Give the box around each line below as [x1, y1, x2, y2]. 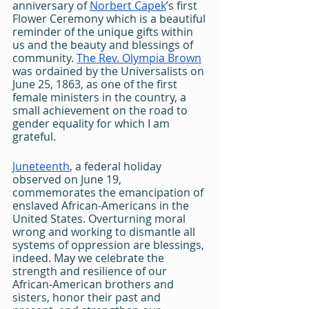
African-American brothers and [12, 277, 177, 292]
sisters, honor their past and [12, 290, 163, 305]
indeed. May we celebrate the [12, 250, 167, 266]
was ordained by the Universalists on [12, 63, 207, 79]
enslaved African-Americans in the [12, 198, 192, 213]
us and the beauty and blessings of [12, 37, 196, 52]
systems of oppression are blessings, [12, 237, 207, 252]
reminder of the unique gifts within [12, 24, 196, 39]
